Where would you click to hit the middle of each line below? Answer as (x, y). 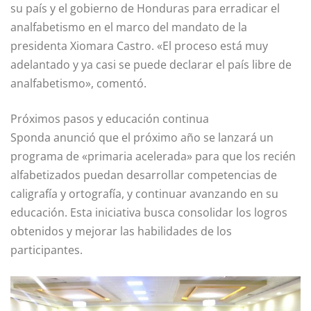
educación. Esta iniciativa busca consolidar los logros (149, 213)
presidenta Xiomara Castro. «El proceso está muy (139, 46)
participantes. (47, 250)
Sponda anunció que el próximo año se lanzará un (142, 138)
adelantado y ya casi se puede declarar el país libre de (151, 65)
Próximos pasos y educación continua (110, 119)
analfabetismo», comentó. (78, 84)
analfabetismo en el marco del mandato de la (129, 27)
